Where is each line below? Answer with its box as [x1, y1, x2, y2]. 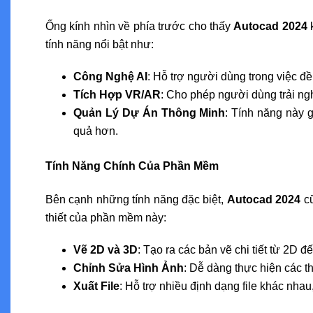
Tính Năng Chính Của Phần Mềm [45, 159, 219, 172]
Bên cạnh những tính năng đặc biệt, [45, 193, 227, 205]
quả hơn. [73, 124, 118, 137]
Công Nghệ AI [73, 70, 147, 82]
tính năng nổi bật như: [45, 38, 154, 50]
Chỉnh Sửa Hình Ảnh [73, 261, 184, 274]
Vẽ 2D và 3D [73, 243, 138, 256]
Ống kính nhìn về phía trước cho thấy [45, 20, 234, 32]
